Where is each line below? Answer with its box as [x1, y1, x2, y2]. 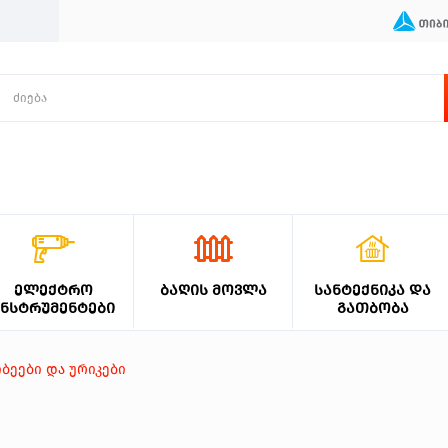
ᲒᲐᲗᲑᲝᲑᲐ [336, 299, 409, 317]
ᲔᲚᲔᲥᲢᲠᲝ [13, 281, 93, 299]
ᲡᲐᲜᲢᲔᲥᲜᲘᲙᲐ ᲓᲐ [314, 281, 432, 299]
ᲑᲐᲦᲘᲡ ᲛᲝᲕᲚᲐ [159, 281, 267, 299]
